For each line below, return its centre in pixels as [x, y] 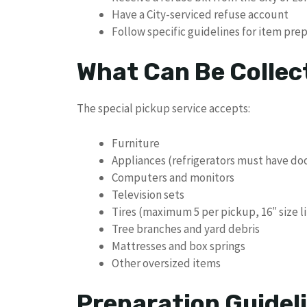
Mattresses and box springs [179, 246]
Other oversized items [166, 263]
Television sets [148, 194]
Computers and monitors [173, 177]
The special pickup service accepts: [163, 109]
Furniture [136, 143]
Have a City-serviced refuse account [200, 14]
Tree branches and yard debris [186, 229]
